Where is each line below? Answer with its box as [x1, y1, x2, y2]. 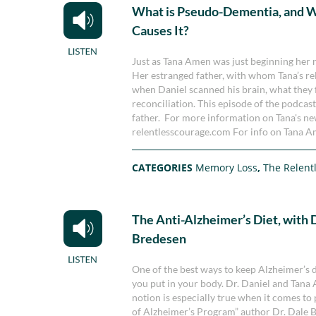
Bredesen [132, 231, 187, 247]
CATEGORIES [132, 161, 196, 175]
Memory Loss [195, 161, 258, 175]
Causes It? [132, 23, 190, 39]
